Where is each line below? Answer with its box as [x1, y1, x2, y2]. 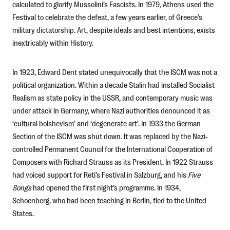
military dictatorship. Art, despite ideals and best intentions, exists [12, 25, 215, 34]
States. [12, 208, 34, 218]
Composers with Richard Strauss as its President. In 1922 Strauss [12, 157, 213, 166]
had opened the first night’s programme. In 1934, [31, 183, 181, 192]
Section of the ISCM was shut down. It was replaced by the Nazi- [12, 131, 208, 141]
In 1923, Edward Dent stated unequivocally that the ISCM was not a [12, 67, 217, 76]
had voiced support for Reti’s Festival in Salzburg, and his [12, 170, 188, 179]
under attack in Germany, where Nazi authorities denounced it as [12, 106, 210, 115]
